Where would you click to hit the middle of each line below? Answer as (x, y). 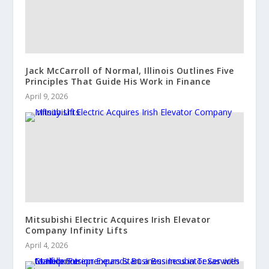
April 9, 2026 (47, 96)
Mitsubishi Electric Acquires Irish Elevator (118, 219)
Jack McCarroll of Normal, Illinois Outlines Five (130, 70)
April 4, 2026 (47, 245)
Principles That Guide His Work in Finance (118, 81)
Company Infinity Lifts (77, 230)
